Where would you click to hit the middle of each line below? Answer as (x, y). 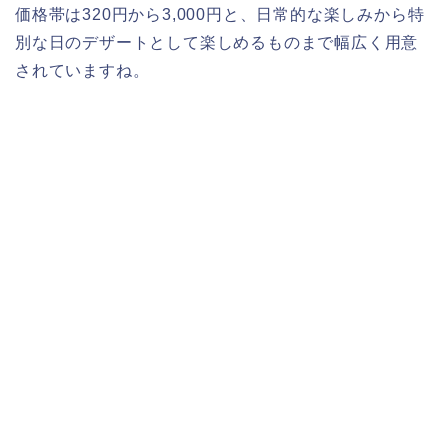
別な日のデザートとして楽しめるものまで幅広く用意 (217, 43)
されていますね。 (82, 71)
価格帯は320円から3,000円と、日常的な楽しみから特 (220, 15)
